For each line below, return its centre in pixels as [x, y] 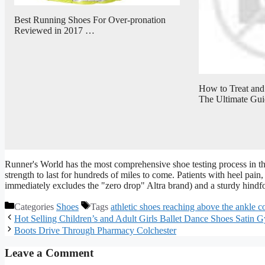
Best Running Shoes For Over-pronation [90, 20]
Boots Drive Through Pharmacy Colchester [95, 230]
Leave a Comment [49, 253]
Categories [35, 206]
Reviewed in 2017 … [54, 31]
